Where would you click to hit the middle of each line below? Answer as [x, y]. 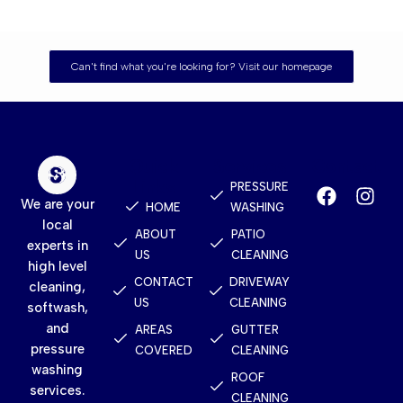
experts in [57, 246]
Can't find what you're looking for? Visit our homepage [201, 66]
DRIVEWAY [260, 282]
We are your [57, 205]
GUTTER [255, 329]
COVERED [163, 350]
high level [57, 267]
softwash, [57, 308]
